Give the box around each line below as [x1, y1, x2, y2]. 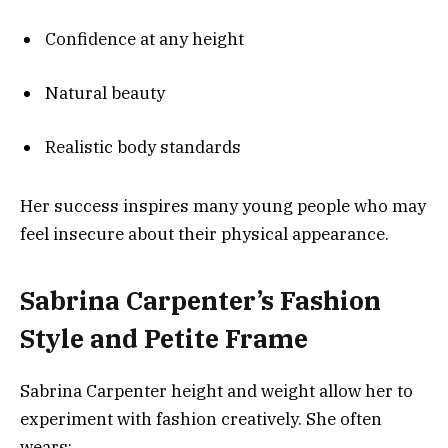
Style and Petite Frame [20, 322, 308, 356]
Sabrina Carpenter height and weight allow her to [20, 380, 413, 403]
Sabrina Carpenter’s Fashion [20, 284, 381, 318]
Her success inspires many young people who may [20, 194, 426, 217]
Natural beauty [45, 82, 165, 105]
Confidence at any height [45, 27, 244, 50]
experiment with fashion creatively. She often [20, 408, 382, 431]
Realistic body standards [45, 136, 241, 159]
